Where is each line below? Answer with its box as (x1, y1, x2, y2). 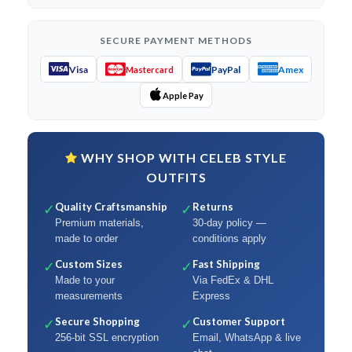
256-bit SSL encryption (55, 332, 159, 343)
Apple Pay (163, 90, 203, 101)
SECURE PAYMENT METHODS (100, 35, 252, 46)
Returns (192, 200, 233, 213)
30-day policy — (192, 217, 266, 229)
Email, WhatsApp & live (192, 332, 301, 343)
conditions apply (192, 233, 266, 244)
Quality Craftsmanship (55, 200, 167, 213)
